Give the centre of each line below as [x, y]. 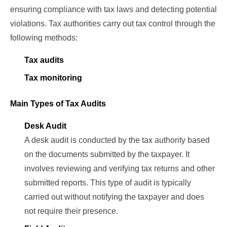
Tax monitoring [53, 78]
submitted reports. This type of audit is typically [108, 183]
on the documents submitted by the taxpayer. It [107, 155]
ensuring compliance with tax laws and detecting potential [113, 10]
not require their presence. [71, 211]
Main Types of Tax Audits [58, 104]
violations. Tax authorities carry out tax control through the [113, 24]
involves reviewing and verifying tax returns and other [120, 169]
